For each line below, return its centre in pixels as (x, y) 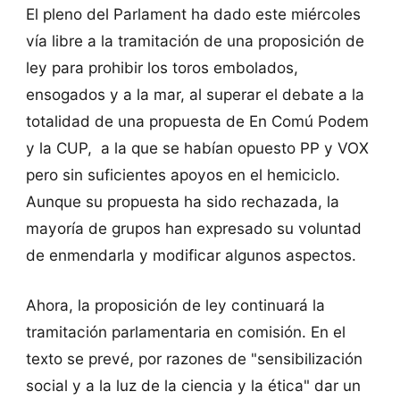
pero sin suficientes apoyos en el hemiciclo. (183, 175)
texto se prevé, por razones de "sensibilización (194, 358)
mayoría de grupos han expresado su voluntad (193, 229)
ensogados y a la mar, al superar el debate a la (195, 95)
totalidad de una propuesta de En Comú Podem (197, 121)
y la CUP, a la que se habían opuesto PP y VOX (197, 148)
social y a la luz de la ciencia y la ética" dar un (193, 385)
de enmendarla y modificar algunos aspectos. (191, 255)
